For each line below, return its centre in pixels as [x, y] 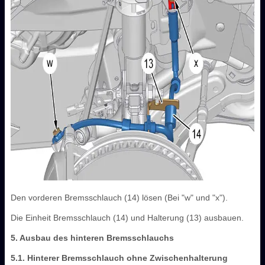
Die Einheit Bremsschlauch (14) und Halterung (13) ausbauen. [127, 217]
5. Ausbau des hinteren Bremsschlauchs [92, 237]
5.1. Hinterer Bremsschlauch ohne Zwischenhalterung [119, 258]
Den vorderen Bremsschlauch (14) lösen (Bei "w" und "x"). [119, 197]
